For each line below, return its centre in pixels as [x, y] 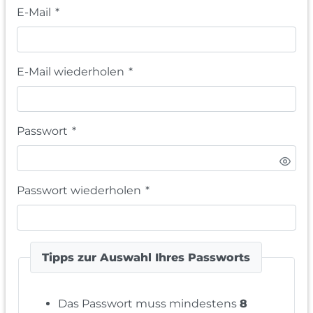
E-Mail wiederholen [71, 72]
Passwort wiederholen [79, 191]
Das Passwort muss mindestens [149, 304]
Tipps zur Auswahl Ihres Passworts [146, 257]
